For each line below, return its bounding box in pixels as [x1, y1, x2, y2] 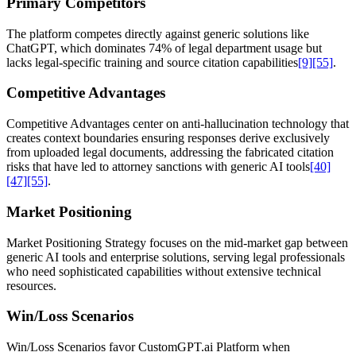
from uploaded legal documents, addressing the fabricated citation [6, 145, 334, 160]
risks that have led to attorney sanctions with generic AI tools [6, 160, 310, 174]
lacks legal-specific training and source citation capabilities [6, 55, 298, 69]
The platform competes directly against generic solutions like [6, 26, 309, 41]
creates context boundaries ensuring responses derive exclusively [6, 131, 330, 145]
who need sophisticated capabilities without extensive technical [6, 264, 321, 278]
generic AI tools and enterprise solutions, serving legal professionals [6, 250, 345, 264]
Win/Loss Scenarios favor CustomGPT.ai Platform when [6, 340, 290, 354]
